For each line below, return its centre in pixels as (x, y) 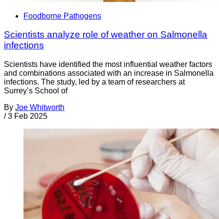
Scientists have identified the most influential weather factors (108, 65)
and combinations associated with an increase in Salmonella (109, 73)
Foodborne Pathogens (62, 16)
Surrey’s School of (36, 91)
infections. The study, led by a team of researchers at (94, 82)
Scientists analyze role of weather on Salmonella (106, 35)
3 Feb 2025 (28, 116)
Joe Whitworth (40, 108)
